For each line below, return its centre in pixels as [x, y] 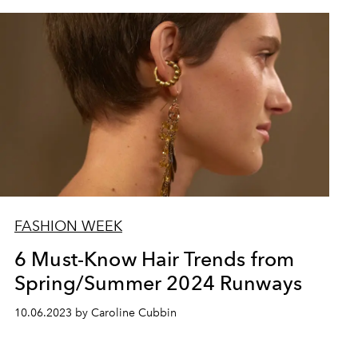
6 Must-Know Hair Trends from [154, 259]
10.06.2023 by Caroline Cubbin [95, 313]
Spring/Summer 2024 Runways [158, 283]
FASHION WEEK [68, 226]
